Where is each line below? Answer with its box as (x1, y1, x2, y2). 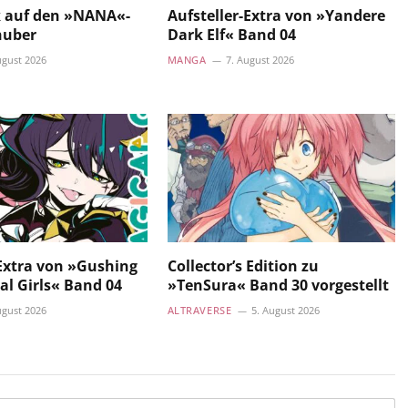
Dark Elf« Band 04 (167, 24, 296, 45)
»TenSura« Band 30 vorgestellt (167, 274, 389, 295)
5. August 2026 (251, 302, 321, 317)
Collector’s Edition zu (167, 255, 319, 276)
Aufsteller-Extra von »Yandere (167, 5, 385, 25)
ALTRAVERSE (167, 302, 232, 317)
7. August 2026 (226, 52, 295, 66)
